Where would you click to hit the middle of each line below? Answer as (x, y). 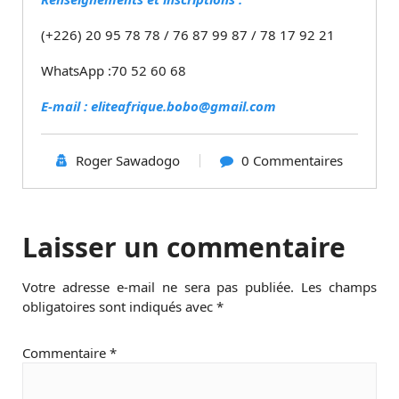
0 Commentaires (292, 160)
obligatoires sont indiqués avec (119, 306)
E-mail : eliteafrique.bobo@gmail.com (159, 106)
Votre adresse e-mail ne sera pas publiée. (159, 286)
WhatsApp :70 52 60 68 (114, 70)
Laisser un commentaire (184, 247)
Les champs (339, 286)
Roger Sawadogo (128, 160)
